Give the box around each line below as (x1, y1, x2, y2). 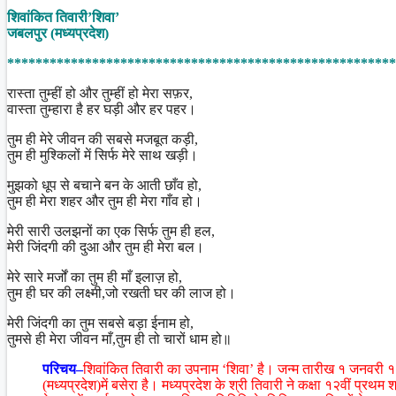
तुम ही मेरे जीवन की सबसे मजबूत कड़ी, (7, 131, 198, 147)
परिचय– (42, 361, 83, 377)
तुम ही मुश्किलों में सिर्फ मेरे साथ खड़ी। (7, 147, 198, 163)
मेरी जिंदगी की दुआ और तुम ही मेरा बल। (7, 239, 204, 255)
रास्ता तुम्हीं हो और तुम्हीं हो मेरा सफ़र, (7, 85, 193, 101)
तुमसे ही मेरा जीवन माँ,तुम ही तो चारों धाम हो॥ (7, 331, 232, 346)
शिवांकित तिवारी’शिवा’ (7, 9, 119, 25)
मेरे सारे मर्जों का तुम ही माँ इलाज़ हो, (7, 269, 182, 285)
